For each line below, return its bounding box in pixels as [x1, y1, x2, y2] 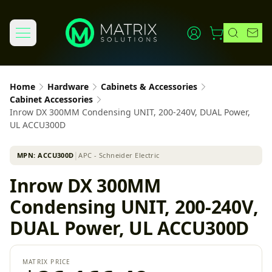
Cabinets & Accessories [101, 81, 197, 92]
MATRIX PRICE [22, 257, 71, 266]
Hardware [47, 81, 89, 92]
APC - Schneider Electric [78, 151, 160, 160]
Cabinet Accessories [10, 93, 93, 105]
